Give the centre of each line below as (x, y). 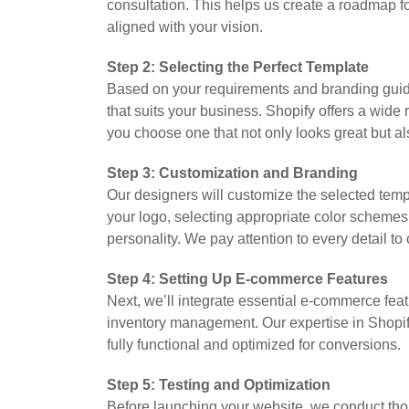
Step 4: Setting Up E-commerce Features (247, 279)
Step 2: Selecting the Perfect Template (238, 68)
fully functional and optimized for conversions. (254, 345)
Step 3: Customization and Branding (232, 173)
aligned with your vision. (185, 27)
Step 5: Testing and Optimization (219, 385)
